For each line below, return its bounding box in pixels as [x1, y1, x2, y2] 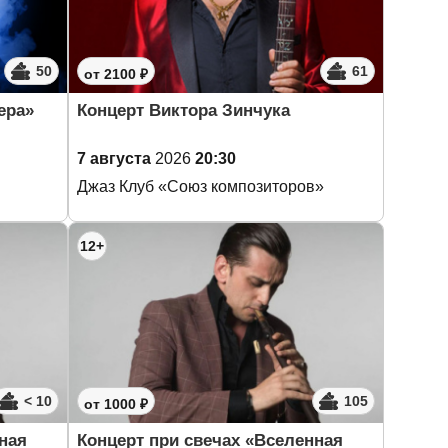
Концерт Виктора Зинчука [77, 101, 290, 120]
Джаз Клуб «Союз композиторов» [77, 178, 324, 195]
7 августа [77, 150, 151, 167]
